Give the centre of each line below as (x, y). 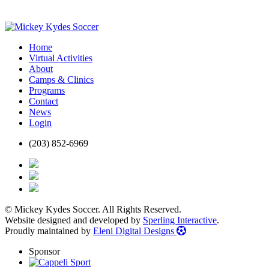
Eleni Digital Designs (135, 231)
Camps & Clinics (61, 80)
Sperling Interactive (180, 220)
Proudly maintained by (49, 231)
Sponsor (44, 252)
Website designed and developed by (74, 220)
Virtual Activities (61, 58)
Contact (44, 101)
